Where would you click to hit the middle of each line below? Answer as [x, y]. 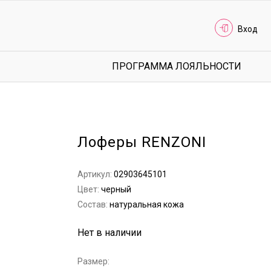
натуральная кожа [147, 204]
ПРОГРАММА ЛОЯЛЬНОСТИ [177, 66]
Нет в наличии [110, 233]
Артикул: [96, 174]
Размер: [94, 261]
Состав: [94, 204]
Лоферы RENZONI [142, 142]
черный [116, 189]
